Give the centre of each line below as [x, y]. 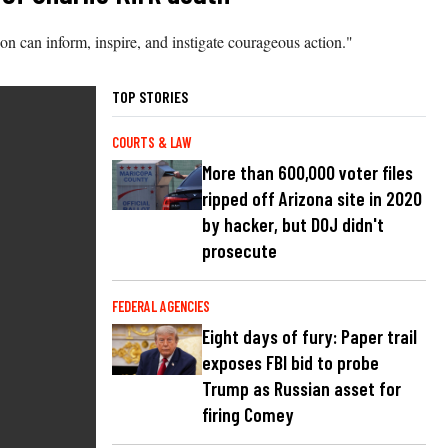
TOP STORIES [150, 96]
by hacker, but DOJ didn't [293, 224]
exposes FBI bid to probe [290, 362]
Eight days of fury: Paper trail [309, 336]
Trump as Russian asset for [301, 388]
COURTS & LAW [152, 142]
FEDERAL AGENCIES [161, 306]
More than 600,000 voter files [307, 172]
